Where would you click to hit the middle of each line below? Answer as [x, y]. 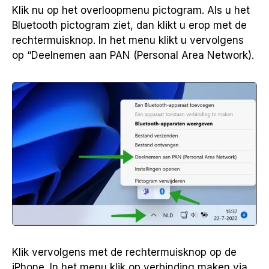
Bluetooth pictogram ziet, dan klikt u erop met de [129, 25]
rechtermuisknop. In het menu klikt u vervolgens [128, 40]
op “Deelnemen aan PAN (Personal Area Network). [133, 55]
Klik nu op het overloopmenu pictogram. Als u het [131, 10]
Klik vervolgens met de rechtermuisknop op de [124, 252]
